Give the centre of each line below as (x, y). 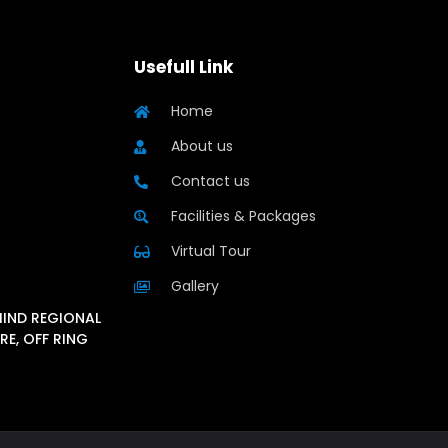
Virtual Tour (210, 251)
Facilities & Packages (243, 216)
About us (201, 146)
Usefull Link (184, 67)
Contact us (210, 181)
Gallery (194, 286)
